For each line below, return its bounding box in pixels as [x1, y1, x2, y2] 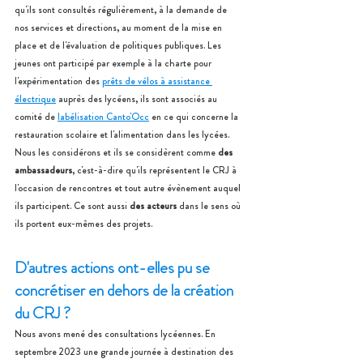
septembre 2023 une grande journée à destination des [15, 344, 236, 359]
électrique [15, 92, 56, 106]
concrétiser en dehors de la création [15, 279, 237, 302]
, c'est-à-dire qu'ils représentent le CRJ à [72, 163, 239, 177]
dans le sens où [179, 199, 243, 213]
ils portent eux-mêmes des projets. [15, 216, 152, 231]
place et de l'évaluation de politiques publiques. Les [15, 38, 224, 53]
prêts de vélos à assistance [102, 74, 212, 88]
